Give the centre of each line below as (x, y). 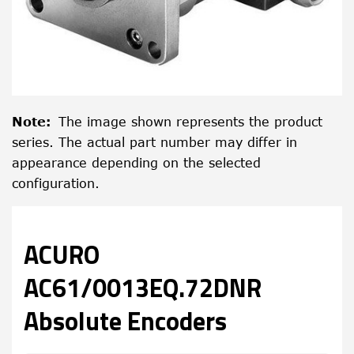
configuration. (56, 183)
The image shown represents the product (190, 122)
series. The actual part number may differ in (154, 142)
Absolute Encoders (125, 321)
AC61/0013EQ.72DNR (143, 288)
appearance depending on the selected (136, 163)
